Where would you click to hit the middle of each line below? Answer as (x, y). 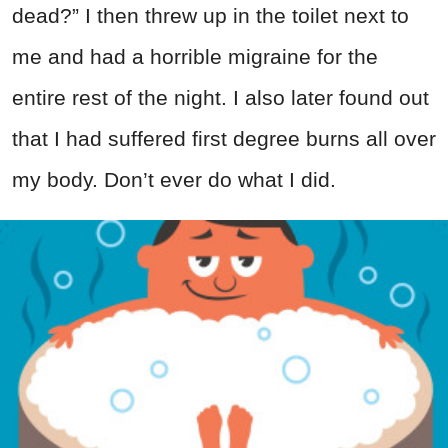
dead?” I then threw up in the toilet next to (210, 16)
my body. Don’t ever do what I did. (174, 180)
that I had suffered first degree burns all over (224, 139)
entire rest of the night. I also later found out (220, 98)
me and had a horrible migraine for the (195, 57)
